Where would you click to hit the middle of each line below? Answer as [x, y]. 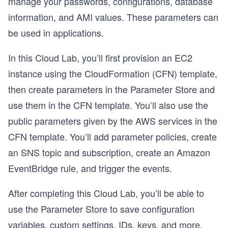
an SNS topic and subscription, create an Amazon [109, 152]
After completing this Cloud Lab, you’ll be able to [106, 193]
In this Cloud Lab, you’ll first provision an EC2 [100, 58]
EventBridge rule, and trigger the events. [90, 168]
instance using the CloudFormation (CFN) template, [113, 73]
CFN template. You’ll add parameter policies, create [112, 136]
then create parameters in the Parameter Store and [111, 89]
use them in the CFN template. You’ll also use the [108, 105]
